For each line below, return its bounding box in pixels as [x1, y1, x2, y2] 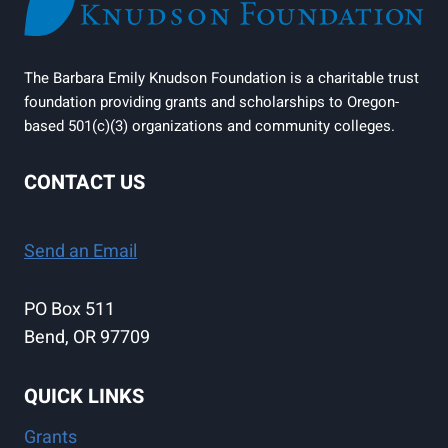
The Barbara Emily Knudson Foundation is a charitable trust [24, 67, 419, 90]
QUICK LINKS [24, 382, 144, 412]
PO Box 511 [24, 296, 115, 324]
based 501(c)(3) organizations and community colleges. [24, 115, 395, 138]
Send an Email [24, 238, 137, 266]
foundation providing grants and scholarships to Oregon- [24, 91, 399, 114]
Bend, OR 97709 [24, 324, 150, 352]
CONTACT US [24, 168, 145, 198]
